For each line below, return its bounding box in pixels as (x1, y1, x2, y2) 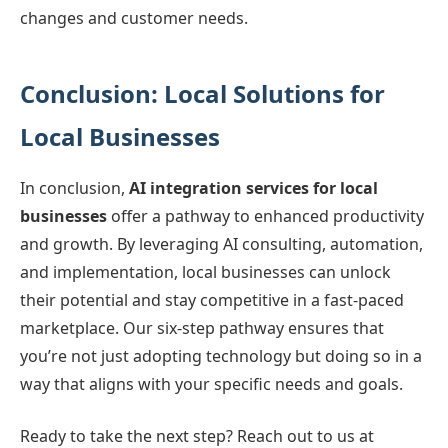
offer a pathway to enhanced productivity (107, 205, 424, 227)
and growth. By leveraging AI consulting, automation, (20, 233, 423, 255)
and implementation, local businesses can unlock (20, 261, 391, 283)
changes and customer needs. (20, 7, 248, 29)
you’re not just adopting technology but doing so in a (20, 345, 422, 367)
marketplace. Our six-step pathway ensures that (20, 317, 384, 339)
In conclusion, (20, 177, 129, 199)
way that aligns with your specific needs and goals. (20, 373, 403, 395)
